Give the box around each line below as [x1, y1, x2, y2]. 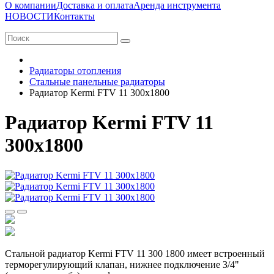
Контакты [54, 11, 95, 21]
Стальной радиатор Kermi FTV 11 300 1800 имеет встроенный [5, 248, 265, 259]
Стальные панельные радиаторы [29, 76, 165, 87]
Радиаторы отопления [29, 65, 121, 76]
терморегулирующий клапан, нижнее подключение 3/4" [5, 259, 239, 270]
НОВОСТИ [5, 11, 54, 21]
